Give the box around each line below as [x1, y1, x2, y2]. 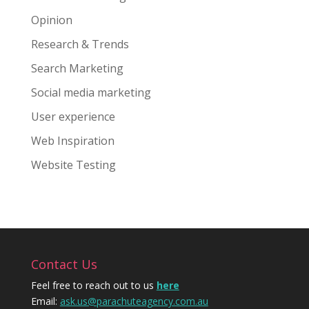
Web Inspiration [30, 132, 114, 148]
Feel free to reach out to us [30, 278, 157, 292]
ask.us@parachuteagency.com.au [59, 294, 208, 308]
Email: [30, 294, 60, 308]
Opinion [30, 12, 72, 28]
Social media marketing [30, 84, 151, 100]
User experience [30, 108, 115, 124]
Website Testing [30, 157, 116, 172]
